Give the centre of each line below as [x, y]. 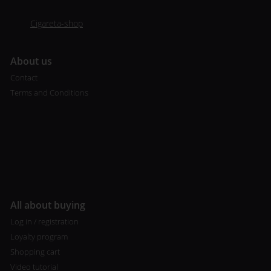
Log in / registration [44, 221]
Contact [24, 78]
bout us [34, 61]
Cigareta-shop [57, 24]
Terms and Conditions [49, 93]
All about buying [47, 205]
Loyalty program [39, 236]
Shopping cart [35, 251]
